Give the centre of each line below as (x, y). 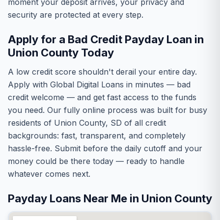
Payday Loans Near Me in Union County (110, 198)
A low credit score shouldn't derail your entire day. (102, 72)
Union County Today (61, 53)
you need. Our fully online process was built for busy (108, 110)
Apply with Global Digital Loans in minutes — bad (99, 84)
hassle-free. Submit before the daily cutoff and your (105, 148)
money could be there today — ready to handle (96, 161)
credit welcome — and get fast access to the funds (102, 97)
